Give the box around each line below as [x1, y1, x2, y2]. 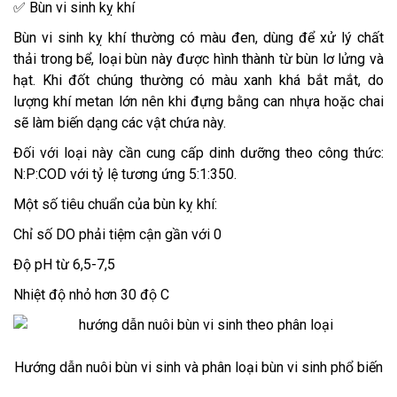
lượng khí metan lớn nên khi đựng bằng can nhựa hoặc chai [13, 93, 384, 111]
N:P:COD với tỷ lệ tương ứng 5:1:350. [13, 166, 237, 183]
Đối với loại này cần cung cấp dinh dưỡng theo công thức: [13, 144, 384, 162]
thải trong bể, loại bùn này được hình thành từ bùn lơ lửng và [13, 51, 384, 68]
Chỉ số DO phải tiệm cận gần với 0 [13, 226, 222, 244]
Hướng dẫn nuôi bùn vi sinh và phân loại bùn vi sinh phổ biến [14, 359, 383, 377]
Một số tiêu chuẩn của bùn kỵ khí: [13, 196, 217, 214]
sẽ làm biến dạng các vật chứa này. [13, 114, 226, 132]
